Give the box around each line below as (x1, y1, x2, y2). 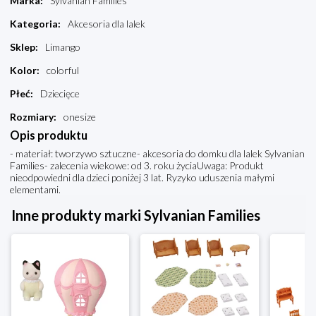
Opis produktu (10, 128, 87, 142)
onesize (63, 111, 96, 123)
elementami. (10, 183, 61, 196)
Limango (45, 41, 80, 54)
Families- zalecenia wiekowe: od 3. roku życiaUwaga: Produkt (10, 159, 264, 172)
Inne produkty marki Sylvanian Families (11, 207, 260, 224)
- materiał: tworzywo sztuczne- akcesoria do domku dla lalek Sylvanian (10, 147, 305, 160)
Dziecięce (40, 87, 80, 100)
